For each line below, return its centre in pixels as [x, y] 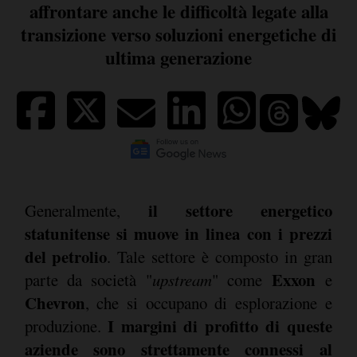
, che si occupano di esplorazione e [208, 302]
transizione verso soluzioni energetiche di [178, 35]
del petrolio [65, 256]
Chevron [55, 302]
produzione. [66, 326]
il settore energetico [240, 210]
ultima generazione [178, 58]
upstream [182, 279]
